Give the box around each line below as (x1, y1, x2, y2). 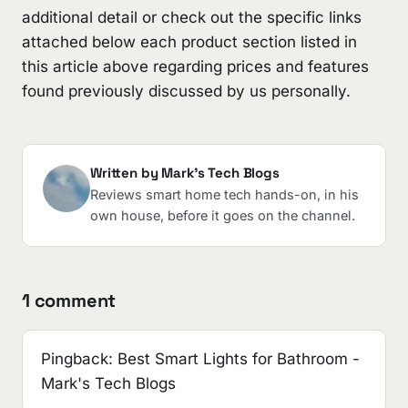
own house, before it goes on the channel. (90, 207, 355, 223)
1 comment (22, 288, 117, 312)
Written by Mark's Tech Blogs (90, 163, 280, 181)
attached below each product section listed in (22, 32, 357, 51)
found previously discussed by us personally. (22, 81, 351, 100)
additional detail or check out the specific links (22, 7, 362, 26)
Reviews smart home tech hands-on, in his (90, 186, 359, 202)
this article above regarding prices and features (22, 56, 369, 76)
